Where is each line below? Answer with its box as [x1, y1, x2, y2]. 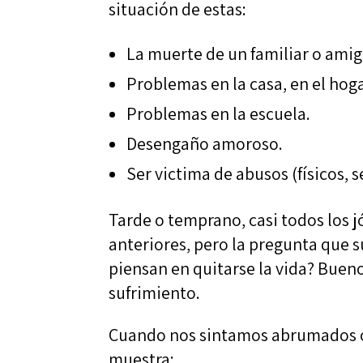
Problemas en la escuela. [126, 101, 311, 125]
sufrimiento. [109, 280, 201, 304]
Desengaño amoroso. [126, 131, 284, 155]
